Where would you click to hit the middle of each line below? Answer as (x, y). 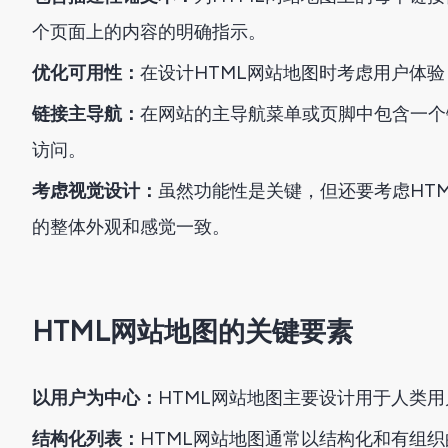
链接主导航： (86, 114)
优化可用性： (86, 73)
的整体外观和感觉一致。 (131, 227)
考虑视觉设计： (95, 191)
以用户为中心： (95, 398)
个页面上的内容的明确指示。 (149, 32)
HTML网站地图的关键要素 (192, 330)
